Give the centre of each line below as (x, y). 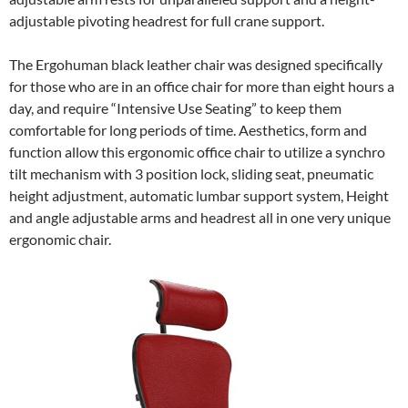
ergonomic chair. (60, 240)
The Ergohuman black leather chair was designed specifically (196, 65)
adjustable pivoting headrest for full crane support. (167, 21)
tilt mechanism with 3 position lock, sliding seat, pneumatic (191, 174)
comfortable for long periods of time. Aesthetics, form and (188, 130)
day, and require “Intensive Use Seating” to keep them (175, 108)
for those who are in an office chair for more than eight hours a (202, 87)
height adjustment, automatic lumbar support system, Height (199, 196)
